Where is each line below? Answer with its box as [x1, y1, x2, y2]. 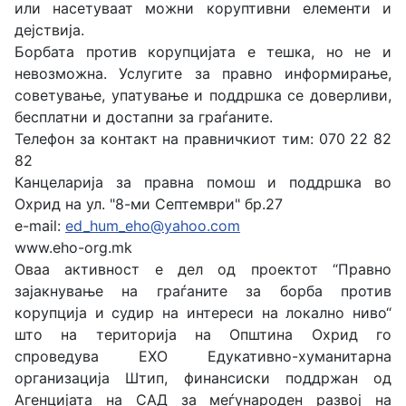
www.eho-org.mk [14, 238, 132, 256]
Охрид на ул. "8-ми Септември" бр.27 [14, 195, 283, 213]
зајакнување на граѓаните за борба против [14, 282, 391, 300]
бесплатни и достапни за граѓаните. [14, 108, 273, 126]
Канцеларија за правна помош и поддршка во [14, 173, 391, 191]
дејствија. [14, 21, 84, 39]
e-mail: [14, 217, 65, 235]
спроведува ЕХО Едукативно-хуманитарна [14, 347, 391, 365]
